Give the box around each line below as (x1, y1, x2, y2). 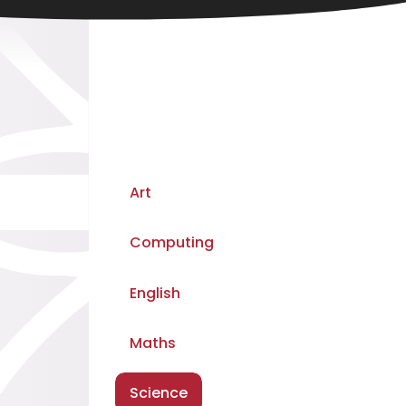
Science (130, 382, 188, 404)
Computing (130, 232, 214, 254)
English (130, 282, 180, 304)
